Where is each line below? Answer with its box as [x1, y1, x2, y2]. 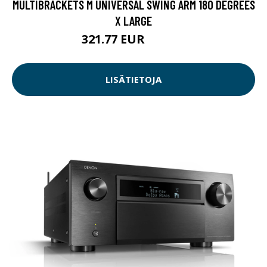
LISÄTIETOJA [105, 73, 162, 86]
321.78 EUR [148, 35, 185, 46]
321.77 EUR [82, 30, 148, 47]
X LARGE [115, 13, 152, 28]
